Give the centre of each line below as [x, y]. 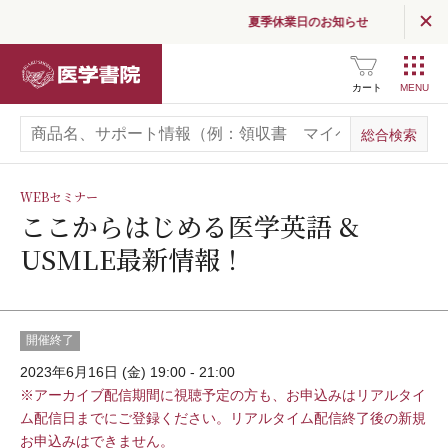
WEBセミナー [59, 196]
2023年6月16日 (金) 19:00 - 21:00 [127, 372]
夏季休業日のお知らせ [297, 22]
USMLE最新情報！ [133, 258]
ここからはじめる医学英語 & [189, 225]
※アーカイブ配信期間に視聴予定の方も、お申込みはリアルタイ [223, 395]
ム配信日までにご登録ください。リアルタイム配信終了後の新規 [223, 418]
